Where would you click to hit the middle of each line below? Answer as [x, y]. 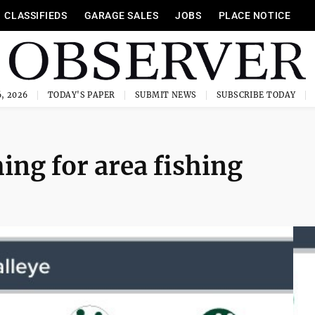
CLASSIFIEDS [36, 15]
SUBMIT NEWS [166, 95]
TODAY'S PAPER [81, 95]
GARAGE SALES [121, 15]
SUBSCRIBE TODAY [256, 95]
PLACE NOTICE [255, 15]
